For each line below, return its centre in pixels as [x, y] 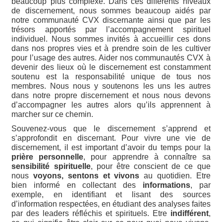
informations [166, 185]
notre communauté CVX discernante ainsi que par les [111, 20]
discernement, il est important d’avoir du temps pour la [111, 147]
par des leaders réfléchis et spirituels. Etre [91, 213]
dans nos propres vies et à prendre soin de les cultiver [111, 48]
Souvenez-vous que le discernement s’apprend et [111, 128]
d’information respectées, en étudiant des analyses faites [111, 204]
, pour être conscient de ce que [150, 166]
